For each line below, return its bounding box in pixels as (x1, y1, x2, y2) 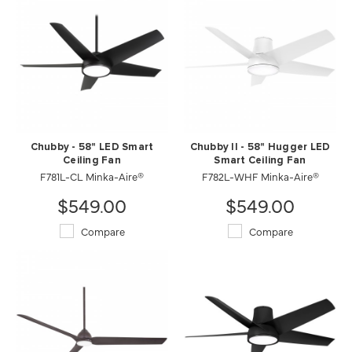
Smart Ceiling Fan (214, 156, 306, 166)
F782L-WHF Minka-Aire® (201, 169, 319, 183)
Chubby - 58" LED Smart (30, 142, 154, 152)
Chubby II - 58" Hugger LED (189, 142, 331, 152)
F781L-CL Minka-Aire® (40, 169, 144, 183)
